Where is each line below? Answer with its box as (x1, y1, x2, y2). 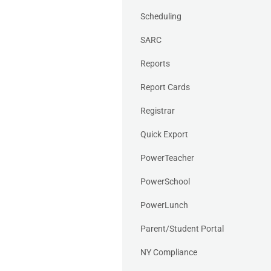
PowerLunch (140, 200, 188, 210)
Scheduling (140, 11, 181, 21)
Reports (140, 58, 170, 68)
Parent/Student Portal (140, 223, 224, 233)
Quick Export (140, 129, 188, 139)
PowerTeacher (140, 152, 194, 163)
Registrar (140, 105, 175, 116)
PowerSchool (140, 176, 190, 186)
